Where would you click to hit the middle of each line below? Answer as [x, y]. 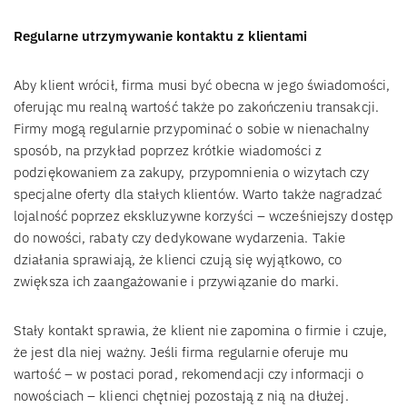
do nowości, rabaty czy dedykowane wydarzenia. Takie [180, 237]
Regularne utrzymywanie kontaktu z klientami [161, 35]
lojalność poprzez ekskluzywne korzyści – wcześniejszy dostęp [204, 215]
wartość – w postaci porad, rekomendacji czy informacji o [189, 373]
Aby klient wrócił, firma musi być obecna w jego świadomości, [202, 84]
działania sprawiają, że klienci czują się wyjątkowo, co [178, 259]
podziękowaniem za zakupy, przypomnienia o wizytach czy [192, 172]
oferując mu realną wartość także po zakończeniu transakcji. [196, 106]
